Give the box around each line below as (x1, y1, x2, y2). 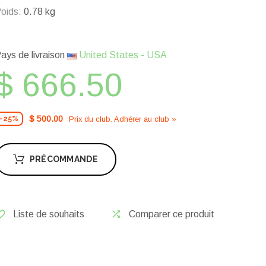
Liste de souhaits (13, 209, 84, 220)
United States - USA (77, 50, 167, 61)
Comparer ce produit (129, 209, 214, 220)
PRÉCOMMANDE (29, 154, 98, 164)
